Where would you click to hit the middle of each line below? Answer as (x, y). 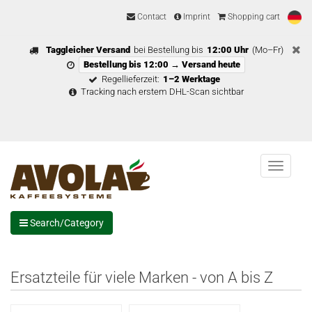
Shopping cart (253, 17)
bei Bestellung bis (168, 50)
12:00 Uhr (227, 50)
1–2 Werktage (192, 79)
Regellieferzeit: (131, 79)
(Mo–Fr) (267, 50)
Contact (151, 17)
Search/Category (66, 223)
